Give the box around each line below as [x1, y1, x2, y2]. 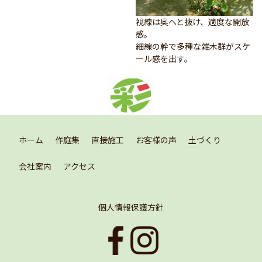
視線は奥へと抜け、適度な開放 [135, 16, 249, 28]
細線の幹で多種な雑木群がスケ [135, 40, 250, 53]
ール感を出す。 [135, 53, 192, 65]
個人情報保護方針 [98, 201, 164, 213]
